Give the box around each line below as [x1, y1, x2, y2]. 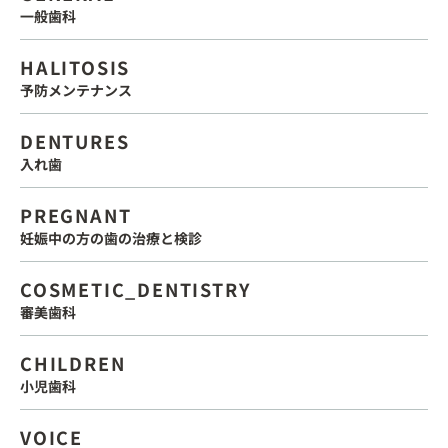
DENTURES [20, 127, 130, 154]
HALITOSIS [20, 53, 131, 80]
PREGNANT [20, 201, 132, 228]
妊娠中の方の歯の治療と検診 [20, 227, 202, 248]
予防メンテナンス [20, 79, 132, 100]
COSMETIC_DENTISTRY [20, 275, 251, 302]
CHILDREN [20, 349, 126, 376]
